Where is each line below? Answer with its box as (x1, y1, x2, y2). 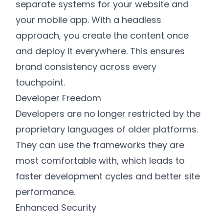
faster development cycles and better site (16, 170, 200, 182)
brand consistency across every (16, 60, 156, 73)
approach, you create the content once (16, 29, 189, 42)
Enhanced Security (16, 201, 96, 214)
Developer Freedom (16, 91, 101, 104)
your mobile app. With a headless (16, 13, 161, 26)
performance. (16, 185, 75, 198)
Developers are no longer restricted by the (16, 107, 200, 120)
